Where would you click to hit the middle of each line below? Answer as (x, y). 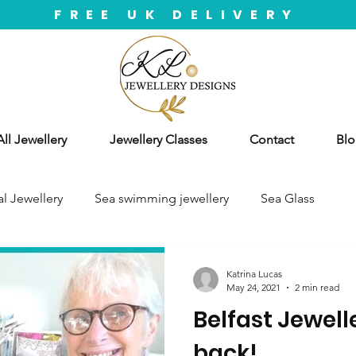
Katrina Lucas (254, 274)
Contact (271, 139)
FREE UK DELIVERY (177, 15)
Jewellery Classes (158, 139)
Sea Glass (288, 198)
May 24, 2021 (253, 287)
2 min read (317, 287)
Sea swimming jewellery (162, 198)
